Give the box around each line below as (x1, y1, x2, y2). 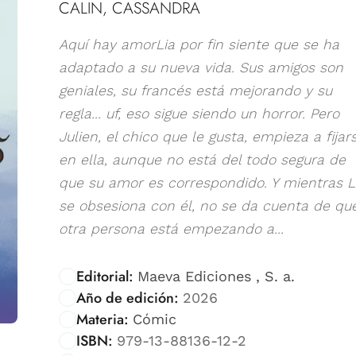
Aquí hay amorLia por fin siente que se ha (59, 36, 339, 52)
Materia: (76, 308, 129, 330)
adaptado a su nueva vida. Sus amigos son (59, 59, 343, 75)
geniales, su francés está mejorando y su (59, 82, 332, 99)
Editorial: (76, 265, 133, 287)
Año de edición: (76, 287, 179, 308)
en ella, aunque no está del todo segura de (59, 151, 346, 168)
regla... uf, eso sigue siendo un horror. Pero (59, 105, 339, 122)
